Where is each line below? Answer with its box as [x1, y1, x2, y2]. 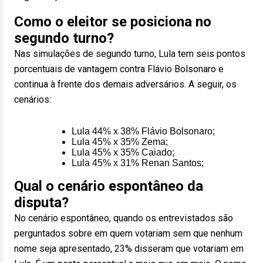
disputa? [14, 194, 69, 211]
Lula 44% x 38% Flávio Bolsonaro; [72, 126, 215, 136]
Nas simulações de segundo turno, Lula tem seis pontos [14, 48, 245, 59]
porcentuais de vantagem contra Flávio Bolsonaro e [14, 63, 224, 75]
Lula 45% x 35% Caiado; [72, 147, 174, 157]
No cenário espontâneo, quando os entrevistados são [14, 213, 233, 224]
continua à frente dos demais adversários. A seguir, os [14, 79, 237, 90]
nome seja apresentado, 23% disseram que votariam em [14, 243, 244, 254]
